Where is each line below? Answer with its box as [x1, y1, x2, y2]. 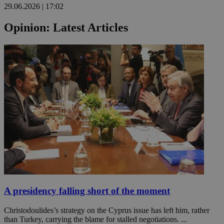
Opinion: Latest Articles [4, 20, 128, 34]
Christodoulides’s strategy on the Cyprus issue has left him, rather [4, 206, 209, 215]
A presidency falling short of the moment [4, 185, 170, 196]
